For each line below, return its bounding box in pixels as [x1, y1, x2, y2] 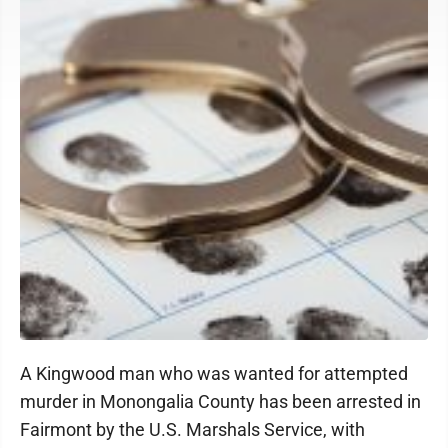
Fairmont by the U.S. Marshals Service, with [20, 419, 365, 440]
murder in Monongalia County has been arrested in [20, 391, 421, 412]
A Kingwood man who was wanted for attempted [20, 363, 408, 384]
